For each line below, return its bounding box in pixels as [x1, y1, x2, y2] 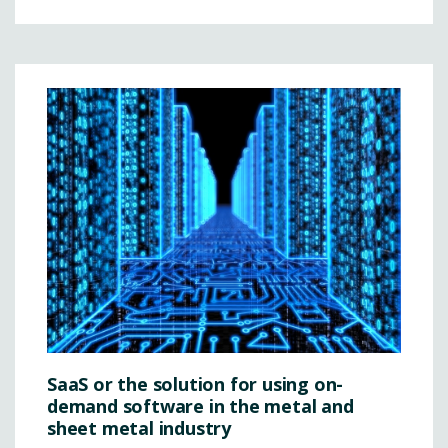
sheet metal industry [47, 416, 232, 441]
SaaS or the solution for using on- [47, 372, 344, 397]
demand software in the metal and [47, 394, 354, 419]
